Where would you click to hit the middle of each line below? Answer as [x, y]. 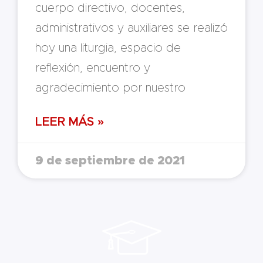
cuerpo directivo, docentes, [110, 8]
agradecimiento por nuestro [110, 88]
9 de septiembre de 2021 [110, 161]
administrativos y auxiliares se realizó [131, 28]
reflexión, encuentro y [93, 68]
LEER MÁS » [70, 122]
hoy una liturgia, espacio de [108, 48]
